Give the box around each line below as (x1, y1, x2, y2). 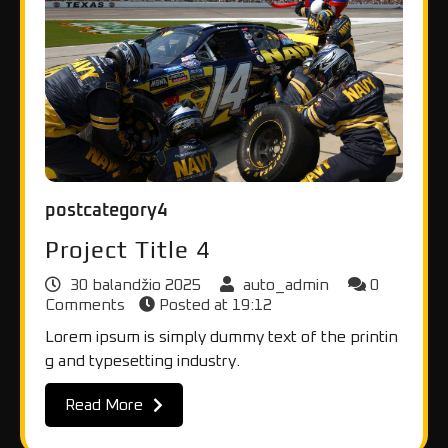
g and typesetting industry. (45, 352, 240, 369)
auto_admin (239, 276, 333, 293)
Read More (65, 396, 143, 413)
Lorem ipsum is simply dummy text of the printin (45, 328, 398, 345)
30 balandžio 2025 (70, 276, 201, 293)
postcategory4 (45, 201, 167, 220)
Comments (45, 296, 129, 313)
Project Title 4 (45, 235, 211, 263)
